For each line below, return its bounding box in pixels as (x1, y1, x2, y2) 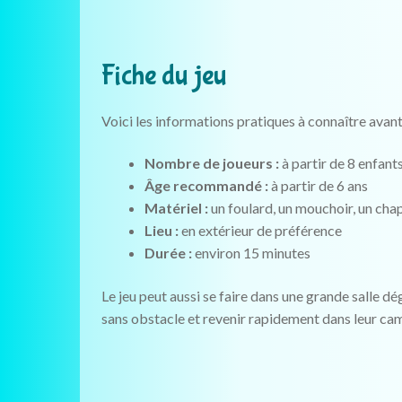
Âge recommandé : (144, 177, 268, 195)
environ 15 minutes (191, 244, 310, 262)
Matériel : (144, 199, 208, 217)
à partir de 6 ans (267, 177, 368, 195)
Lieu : (144, 222, 179, 240)
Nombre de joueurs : (144, 154, 279, 172)
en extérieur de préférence (178, 222, 342, 240)
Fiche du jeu (100, 59, 226, 93)
